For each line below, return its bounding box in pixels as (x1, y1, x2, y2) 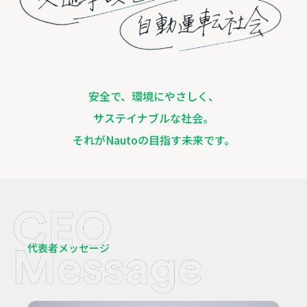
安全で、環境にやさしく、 (88, 88, 219, 105)
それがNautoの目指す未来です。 (72, 132, 235, 149)
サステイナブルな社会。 (93, 110, 214, 127)
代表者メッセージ (27, 241, 110, 256)
